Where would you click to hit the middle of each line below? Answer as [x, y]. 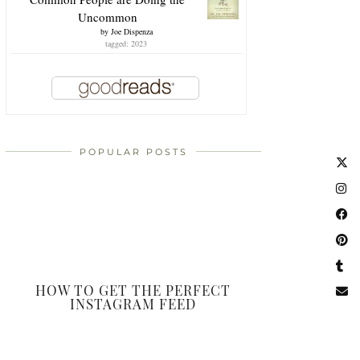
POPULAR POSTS [133, 151]
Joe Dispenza [131, 31]
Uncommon [107, 16]
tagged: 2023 [126, 43]
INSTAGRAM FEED [133, 303]
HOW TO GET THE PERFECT [133, 290]
